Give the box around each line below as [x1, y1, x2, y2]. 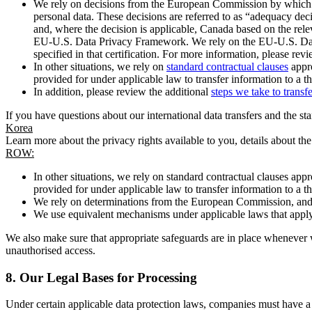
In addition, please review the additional [33, 85, 211, 97]
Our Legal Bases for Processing [19, 270, 197, 285]
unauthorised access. [6, 244, 95, 256]
